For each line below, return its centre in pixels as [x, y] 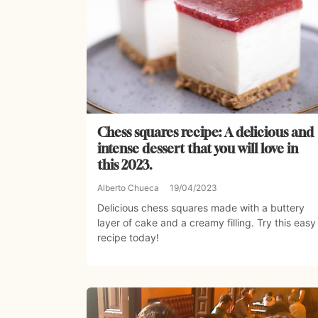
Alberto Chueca [128, 188]
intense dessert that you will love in [198, 149]
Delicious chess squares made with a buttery [201, 208]
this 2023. [125, 165]
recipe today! [128, 238]
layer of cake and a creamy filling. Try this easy [207, 223]
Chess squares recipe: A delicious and [205, 132]
